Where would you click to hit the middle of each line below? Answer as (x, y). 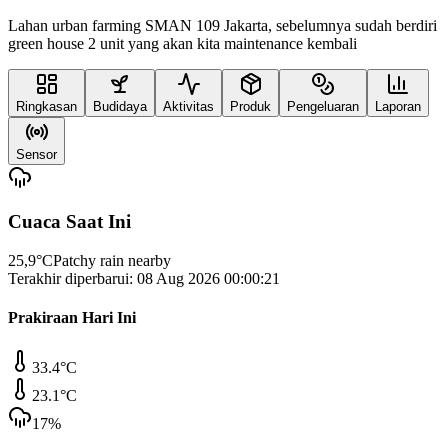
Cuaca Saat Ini (69, 222)
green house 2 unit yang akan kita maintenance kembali (182, 43)
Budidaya (120, 106)
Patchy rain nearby (112, 261)
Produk (250, 106)
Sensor (36, 154)
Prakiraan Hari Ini (72, 318)
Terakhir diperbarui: (72, 279)
